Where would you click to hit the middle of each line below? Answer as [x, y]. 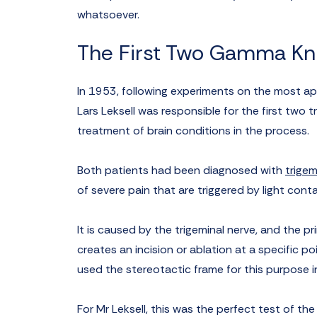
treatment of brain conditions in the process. [193, 131]
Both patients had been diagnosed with [180, 170]
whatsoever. [108, 15]
